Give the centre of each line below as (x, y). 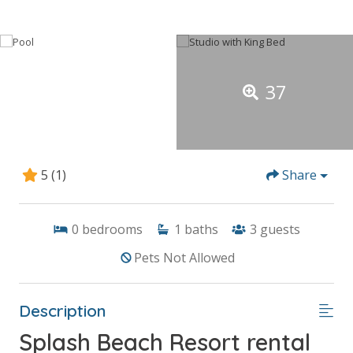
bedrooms (112, 229)
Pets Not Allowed (184, 257)
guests (280, 229)
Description (63, 310)
